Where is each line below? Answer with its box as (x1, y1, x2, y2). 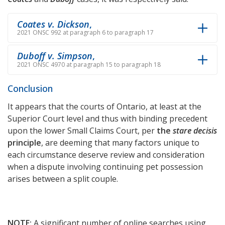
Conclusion (8, 82, 53, 94)
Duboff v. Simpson (17, 50, 92, 62)
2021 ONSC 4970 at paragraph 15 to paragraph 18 (17, 60, 161, 69)
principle (8, 137, 41, 148)
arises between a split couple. (8, 173, 118, 184)
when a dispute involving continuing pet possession (8, 161, 203, 172)
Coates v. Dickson (17, 18, 89, 30)
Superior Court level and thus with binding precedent (8, 113, 207, 124)
